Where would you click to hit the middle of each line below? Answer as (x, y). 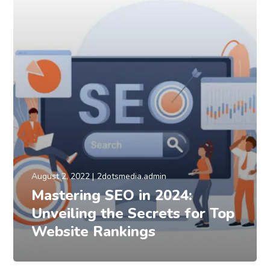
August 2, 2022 (61, 176)
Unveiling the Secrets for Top (133, 213)
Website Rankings (94, 231)
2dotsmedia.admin (132, 176)
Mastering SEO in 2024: (112, 195)
